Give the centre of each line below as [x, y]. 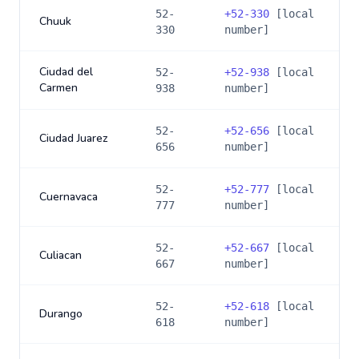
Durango [61, 314]
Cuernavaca [69, 197]
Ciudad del [66, 72]
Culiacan [61, 255]
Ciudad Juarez [74, 138]
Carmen [58, 88]
